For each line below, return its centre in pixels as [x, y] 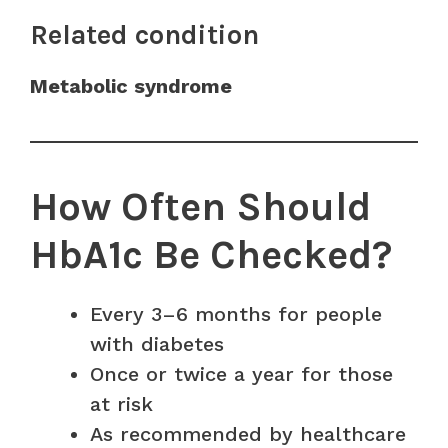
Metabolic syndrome [131, 85]
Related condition [144, 34]
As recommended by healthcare [248, 433]
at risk [121, 403]
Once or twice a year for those [241, 373]
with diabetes [157, 343]
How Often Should [200, 206]
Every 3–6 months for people [236, 313]
